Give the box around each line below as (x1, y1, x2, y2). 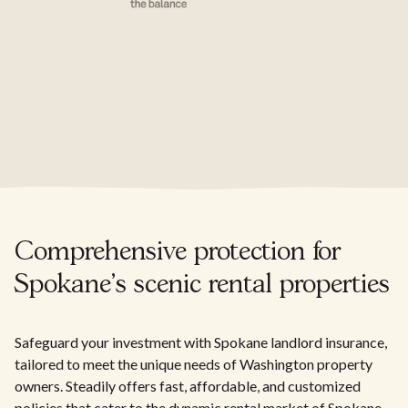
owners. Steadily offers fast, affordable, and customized (15, 376, 361, 394)
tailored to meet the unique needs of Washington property (15, 354, 372, 372)
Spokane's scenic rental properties (15, 272, 390, 298)
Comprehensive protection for (15, 240, 341, 265)
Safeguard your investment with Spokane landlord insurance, (15, 332, 387, 351)
